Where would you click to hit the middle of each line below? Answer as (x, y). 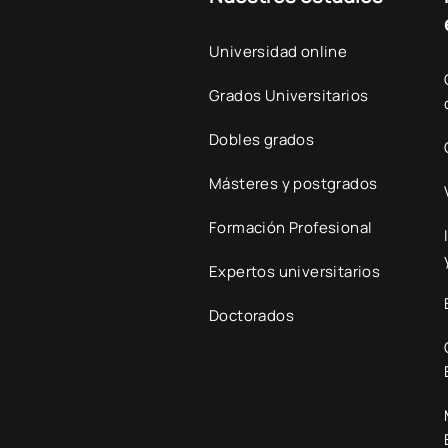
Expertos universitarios (295, 271)
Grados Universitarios (289, 95)
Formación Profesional (291, 227)
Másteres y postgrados (293, 183)
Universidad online (278, 51)
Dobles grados (262, 139)
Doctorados (252, 315)
